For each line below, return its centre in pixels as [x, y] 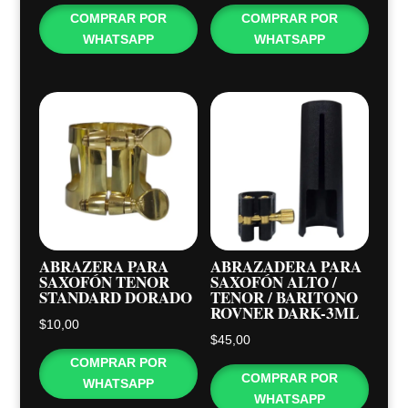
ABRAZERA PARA [103, 266]
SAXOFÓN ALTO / [274, 281]
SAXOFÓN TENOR [104, 281]
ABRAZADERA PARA [286, 266]
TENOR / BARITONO [285, 297]
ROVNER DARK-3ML [285, 312]
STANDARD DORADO [115, 297]
